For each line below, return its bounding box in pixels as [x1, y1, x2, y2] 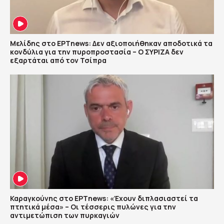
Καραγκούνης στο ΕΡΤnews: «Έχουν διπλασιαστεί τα [10, 193, 198, 203]
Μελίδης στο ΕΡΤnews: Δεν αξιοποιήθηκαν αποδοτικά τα [10, 38, 212, 48]
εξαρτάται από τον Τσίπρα [10, 55, 106, 65]
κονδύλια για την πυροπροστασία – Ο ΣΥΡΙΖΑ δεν [10, 46, 183, 56]
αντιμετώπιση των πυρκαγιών [10, 210, 119, 220]
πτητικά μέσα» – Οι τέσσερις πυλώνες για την [10, 202, 176, 211]
